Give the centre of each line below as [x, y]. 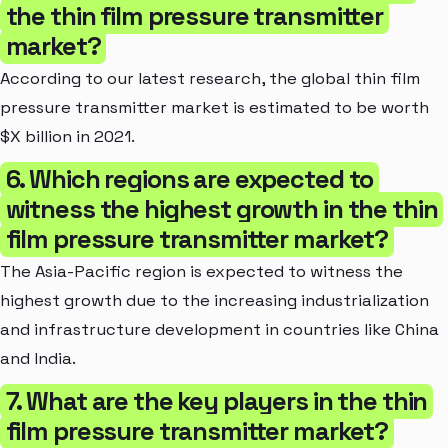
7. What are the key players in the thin [216, 400]
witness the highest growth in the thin [221, 208]
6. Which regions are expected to [189, 178]
